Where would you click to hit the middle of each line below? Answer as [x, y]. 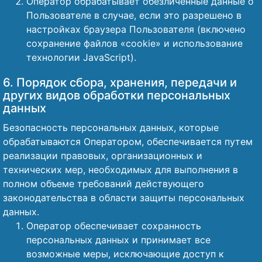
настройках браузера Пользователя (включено [136, 29]
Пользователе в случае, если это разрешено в [134, 15]
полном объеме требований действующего [104, 184]
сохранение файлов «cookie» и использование [135, 43]
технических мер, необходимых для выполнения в [120, 170]
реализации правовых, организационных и [103, 156]
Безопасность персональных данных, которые [111, 127]
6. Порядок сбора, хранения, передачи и [120, 82]
